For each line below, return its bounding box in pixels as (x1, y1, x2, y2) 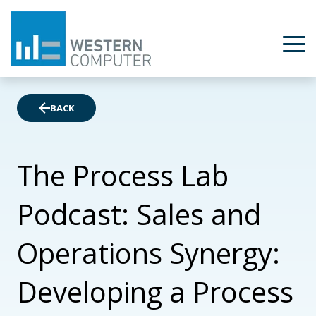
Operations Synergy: (17, 233, 280, 272)
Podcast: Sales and (17, 195, 261, 233)
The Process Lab (17, 156, 229, 195)
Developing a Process (17, 272, 293, 311)
